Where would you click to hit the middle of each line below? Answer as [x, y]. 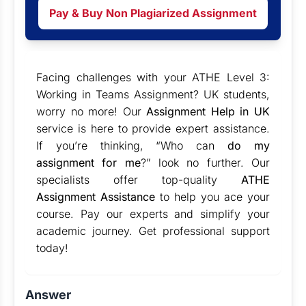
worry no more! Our [92, 111]
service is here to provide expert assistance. [153, 128]
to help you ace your [212, 197]
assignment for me [88, 163]
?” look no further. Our [205, 163]
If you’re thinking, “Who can [132, 145]
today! [52, 248]
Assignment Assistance [96, 197]
